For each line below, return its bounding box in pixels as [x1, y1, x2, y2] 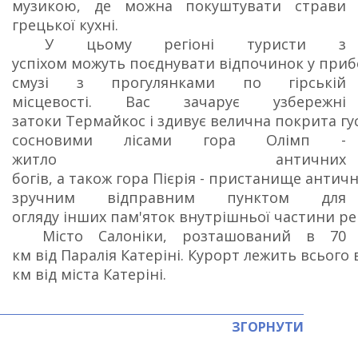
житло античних [12, 149, 346, 169]
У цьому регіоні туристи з [12, 34, 346, 54]
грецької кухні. [12, 15, 118, 34]
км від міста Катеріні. [12, 265, 166, 284]
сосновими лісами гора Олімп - [12, 130, 346, 149]
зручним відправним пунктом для [12, 188, 346, 207]
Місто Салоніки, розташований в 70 [12, 226, 346, 245]
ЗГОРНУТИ [232, 318, 304, 336]
